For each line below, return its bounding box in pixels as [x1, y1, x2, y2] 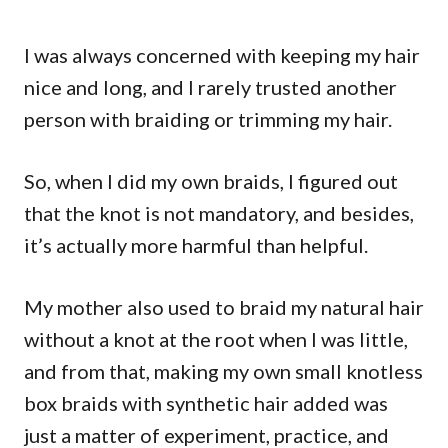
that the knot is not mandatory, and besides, [24, 201, 414, 225]
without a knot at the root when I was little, [24, 327, 408, 351]
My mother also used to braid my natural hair [24, 295, 424, 319]
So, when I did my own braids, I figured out [24, 169, 398, 193]
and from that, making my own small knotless [24, 359, 423, 383]
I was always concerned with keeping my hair [24, 43, 420, 67]
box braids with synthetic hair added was [24, 391, 388, 415]
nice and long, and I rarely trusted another [24, 75, 397, 99]
